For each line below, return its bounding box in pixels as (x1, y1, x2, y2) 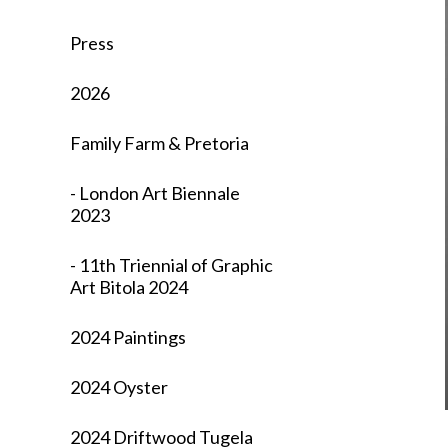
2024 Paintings (70, 325, 187, 348)
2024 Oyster (70, 375, 169, 398)
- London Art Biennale (70, 181, 241, 204)
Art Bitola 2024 (70, 275, 189, 298)
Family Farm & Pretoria (70, 131, 250, 154)
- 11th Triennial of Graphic (70, 253, 274, 276)
